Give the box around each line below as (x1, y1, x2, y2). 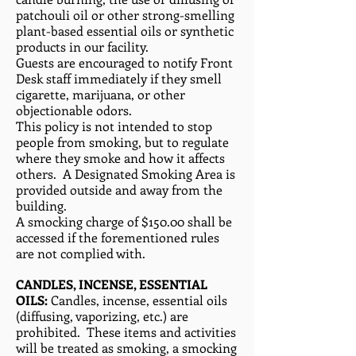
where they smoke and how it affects (16, 149, 225, 166)
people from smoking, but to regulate (16, 133, 229, 150)
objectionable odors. (16, 102, 141, 118)
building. (16, 197, 70, 214)
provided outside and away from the (16, 181, 222, 198)
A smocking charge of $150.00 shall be (16, 213, 232, 230)
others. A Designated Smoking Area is (16, 165, 235, 182)
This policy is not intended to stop (16, 118, 212, 134)
